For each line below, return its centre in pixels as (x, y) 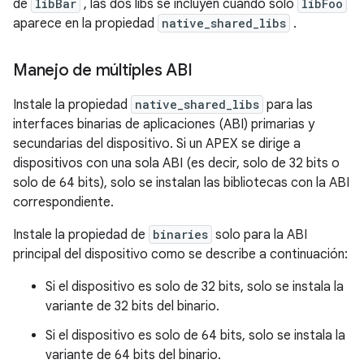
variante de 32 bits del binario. (132, 306)
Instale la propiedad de (81, 234)
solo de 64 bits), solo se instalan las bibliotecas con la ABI (181, 182)
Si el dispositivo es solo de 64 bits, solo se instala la (195, 335)
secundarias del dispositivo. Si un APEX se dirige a (157, 143)
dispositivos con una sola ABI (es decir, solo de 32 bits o (176, 163)
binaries (180, 234)
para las (288, 104)
